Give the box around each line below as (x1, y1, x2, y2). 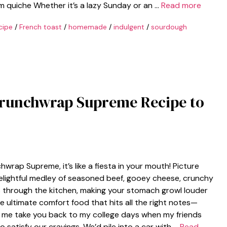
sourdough (150, 22, 187, 31)
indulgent (113, 22, 144, 31)
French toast (19, 22, 62, 31)
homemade (68, 22, 107, 31)
